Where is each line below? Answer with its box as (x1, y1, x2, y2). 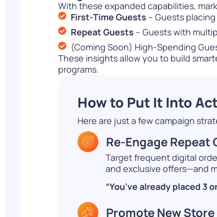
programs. (58, 63, 99, 75)
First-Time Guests (71, 11, 147, 23)
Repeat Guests (71, 26, 134, 38)
